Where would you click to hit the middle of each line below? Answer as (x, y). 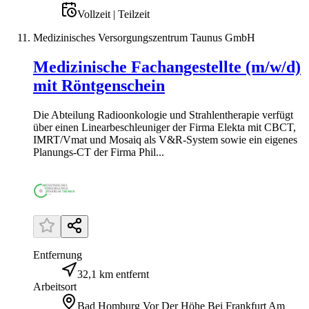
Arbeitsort (55, 286)
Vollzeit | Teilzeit (113, 14)
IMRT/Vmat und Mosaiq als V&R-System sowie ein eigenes (165, 139)
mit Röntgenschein (99, 85)
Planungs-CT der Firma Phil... (99, 152)
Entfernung (58, 255)
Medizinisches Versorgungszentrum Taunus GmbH (144, 38)
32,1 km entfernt (113, 274)
